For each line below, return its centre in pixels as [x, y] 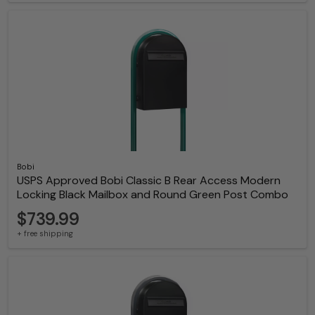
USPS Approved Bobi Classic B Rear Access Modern [149, 181]
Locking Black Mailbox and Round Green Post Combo [153, 195]
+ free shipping [45, 234]
